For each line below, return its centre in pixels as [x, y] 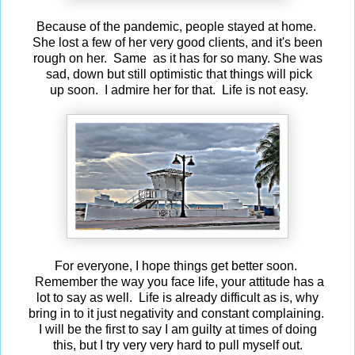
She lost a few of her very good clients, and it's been [177, 42]
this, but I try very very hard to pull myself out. [177, 345]
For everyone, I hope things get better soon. [177, 265]
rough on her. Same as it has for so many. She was [177, 58]
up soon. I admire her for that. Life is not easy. [177, 90]
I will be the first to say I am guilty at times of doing [177, 329]
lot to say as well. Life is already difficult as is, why [177, 297]
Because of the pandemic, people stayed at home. [177, 26]
